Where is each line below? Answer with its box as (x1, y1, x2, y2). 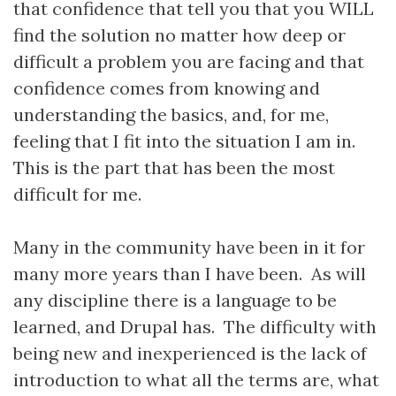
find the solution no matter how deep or (13, 24, 346, 46)
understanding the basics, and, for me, (13, 103, 329, 126)
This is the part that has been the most (13, 156, 335, 179)
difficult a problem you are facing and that (13, 50, 364, 72)
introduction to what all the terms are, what (13, 369, 379, 391)
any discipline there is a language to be (13, 289, 337, 311)
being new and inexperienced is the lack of (13, 342, 367, 364)
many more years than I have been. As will (13, 263, 366, 285)
